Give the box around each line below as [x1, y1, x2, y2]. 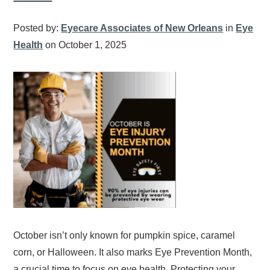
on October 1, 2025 [43, 39, 127, 50]
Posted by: [13, 22, 61, 33]
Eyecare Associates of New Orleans [61, 22, 224, 33]
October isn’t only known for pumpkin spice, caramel [13, 230, 236, 240]
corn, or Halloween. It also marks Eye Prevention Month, [13, 246, 253, 257]
